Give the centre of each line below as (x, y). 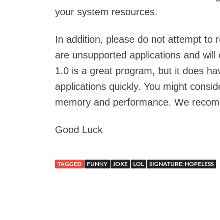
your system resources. (106, 12)
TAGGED (69, 164)
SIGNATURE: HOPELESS (181, 164)
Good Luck (79, 130)
